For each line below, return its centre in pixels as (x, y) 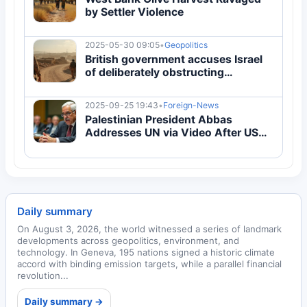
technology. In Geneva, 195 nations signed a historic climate (146, 252)
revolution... (43, 275)
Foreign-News (191, 106)
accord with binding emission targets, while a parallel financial (149, 264)
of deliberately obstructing (155, 72)
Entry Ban (110, 145)
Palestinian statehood (142, 85)
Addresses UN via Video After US (172, 132)
